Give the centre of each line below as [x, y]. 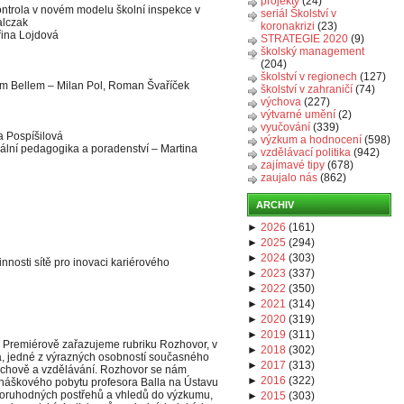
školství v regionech [309, 77]
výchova [281, 102]
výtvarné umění [298, 115]
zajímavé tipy [293, 165]
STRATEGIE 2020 [304, 39]
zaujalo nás [289, 178]
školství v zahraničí [307, 89]
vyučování [285, 127]
